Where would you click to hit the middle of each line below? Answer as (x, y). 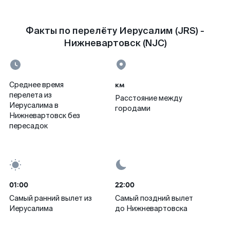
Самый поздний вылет (154, 198)
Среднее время (36, 85)
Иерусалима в (34, 105)
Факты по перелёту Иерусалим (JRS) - (115, 31)
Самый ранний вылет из (51, 198)
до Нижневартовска (151, 208)
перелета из (31, 95)
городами (133, 108)
